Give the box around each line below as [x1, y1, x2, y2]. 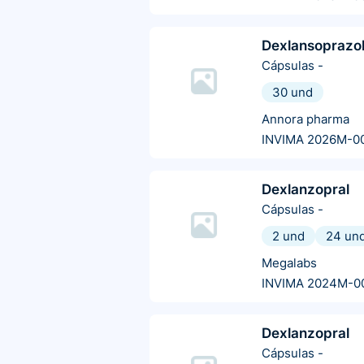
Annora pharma [262, 111, 349, 128]
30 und [272, 84, 313, 101]
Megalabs [262, 255, 317, 271]
